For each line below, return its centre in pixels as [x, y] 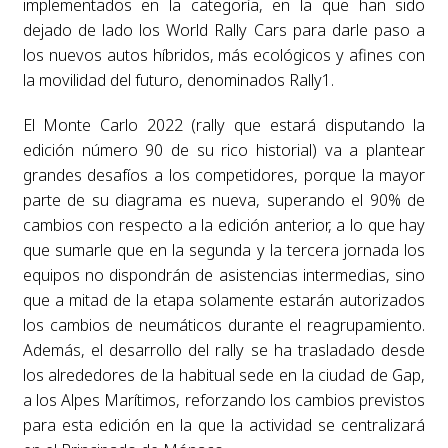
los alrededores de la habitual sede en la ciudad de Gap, [224, 374]
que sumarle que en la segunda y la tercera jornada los [224, 249]
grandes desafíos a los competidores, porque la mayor [224, 174]
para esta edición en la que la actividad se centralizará [224, 424]
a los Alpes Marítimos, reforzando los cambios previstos [224, 399]
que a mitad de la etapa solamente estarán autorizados [224, 299]
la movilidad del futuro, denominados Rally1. [178, 79]
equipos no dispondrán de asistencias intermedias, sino [224, 274]
